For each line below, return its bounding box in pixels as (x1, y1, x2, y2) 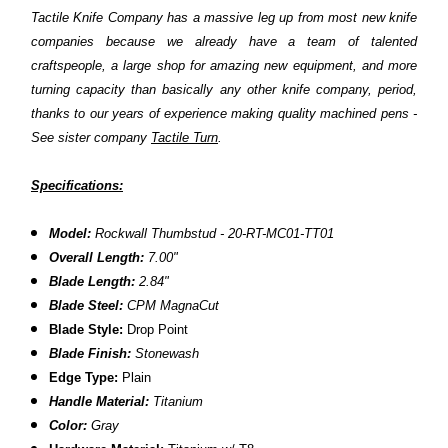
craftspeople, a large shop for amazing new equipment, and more (31, 58, 417, 74)
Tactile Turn (151, 130, 218, 146)
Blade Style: (49, 322, 124, 338)
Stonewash (135, 346, 204, 362)
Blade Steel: (49, 298, 124, 314)
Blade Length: (49, 274, 136, 290)
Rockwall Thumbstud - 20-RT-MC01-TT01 (95, 226, 335, 242)
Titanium (153, 394, 204, 410)
